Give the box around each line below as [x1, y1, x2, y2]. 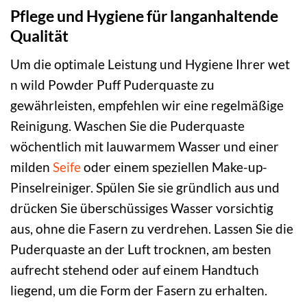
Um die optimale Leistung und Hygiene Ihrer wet [10, 56, 290, 72]
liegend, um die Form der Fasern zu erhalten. [10, 282, 267, 298]
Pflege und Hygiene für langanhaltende [10, 6, 278, 26]
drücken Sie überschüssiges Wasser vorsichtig [10, 199, 273, 216]
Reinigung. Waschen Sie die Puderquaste [10, 117, 245, 134]
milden [10, 158, 53, 175]
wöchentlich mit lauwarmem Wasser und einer [10, 138, 279, 154]
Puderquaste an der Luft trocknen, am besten [10, 241, 271, 257]
